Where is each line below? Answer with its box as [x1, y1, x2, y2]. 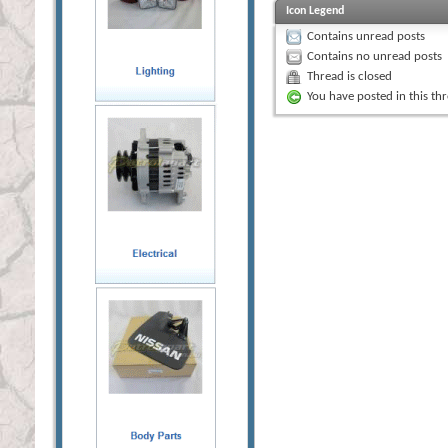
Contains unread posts [307, 29, 425, 43]
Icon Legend [286, 4, 344, 17]
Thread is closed [307, 69, 392, 83]
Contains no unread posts [307, 49, 442, 63]
